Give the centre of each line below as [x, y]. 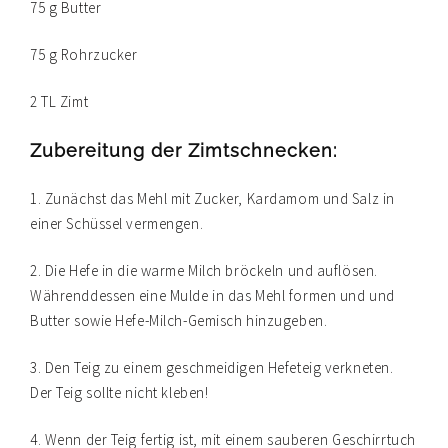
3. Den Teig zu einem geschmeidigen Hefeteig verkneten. [212, 368]
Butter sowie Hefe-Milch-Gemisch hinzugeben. [179, 321]
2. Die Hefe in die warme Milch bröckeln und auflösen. [204, 271]
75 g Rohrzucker [84, 55]
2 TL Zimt [59, 102]
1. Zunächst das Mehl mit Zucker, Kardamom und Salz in [212, 199]
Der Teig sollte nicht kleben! [119, 393]
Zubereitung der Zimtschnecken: [183, 151]
